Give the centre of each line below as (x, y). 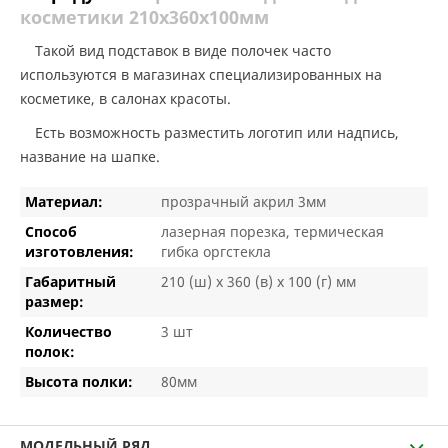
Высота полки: (79, 381)
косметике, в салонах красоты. (125, 98)
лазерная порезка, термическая (272, 231)
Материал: (64, 201)
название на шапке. (90, 156)
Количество (68, 331)
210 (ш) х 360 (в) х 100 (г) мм (258, 281)
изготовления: (79, 251)
